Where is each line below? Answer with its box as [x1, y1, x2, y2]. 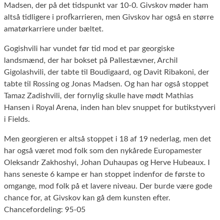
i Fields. [4, 115, 30, 123]
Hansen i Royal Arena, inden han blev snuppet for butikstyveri [4, 103, 216, 111]
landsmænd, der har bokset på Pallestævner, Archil [4, 56, 178, 64]
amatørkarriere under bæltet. [4, 25, 104, 33]
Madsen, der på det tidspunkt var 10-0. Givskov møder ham [4, 1, 208, 9]
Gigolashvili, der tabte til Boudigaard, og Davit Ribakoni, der [4, 68, 209, 76]
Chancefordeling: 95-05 [4, 205, 85, 214]
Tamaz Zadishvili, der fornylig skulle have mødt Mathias [4, 91, 193, 100]
